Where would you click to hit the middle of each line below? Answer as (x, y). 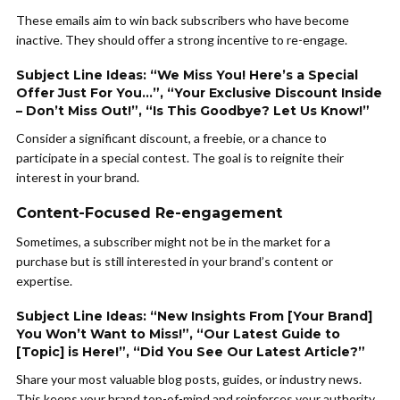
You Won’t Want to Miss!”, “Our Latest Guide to (178, 334)
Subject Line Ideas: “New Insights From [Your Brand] (194, 316)
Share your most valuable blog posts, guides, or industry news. (189, 379)
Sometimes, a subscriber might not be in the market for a (173, 242)
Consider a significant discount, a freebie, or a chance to (171, 138)
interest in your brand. (78, 177)
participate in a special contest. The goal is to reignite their (180, 158)
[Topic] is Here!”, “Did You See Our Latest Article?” (191, 352)
